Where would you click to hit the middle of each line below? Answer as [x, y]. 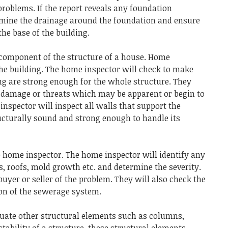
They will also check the [160, 179]
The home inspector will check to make [119, 69]
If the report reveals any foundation [105, 8]
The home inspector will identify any [135, 154]
